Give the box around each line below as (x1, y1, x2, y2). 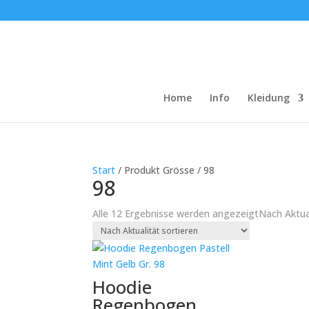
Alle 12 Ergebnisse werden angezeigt (92, 207, 259, 220)
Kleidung (248, 91, 290, 104)
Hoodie (92, 275, 152, 299)
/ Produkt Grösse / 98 (115, 163, 215, 177)
